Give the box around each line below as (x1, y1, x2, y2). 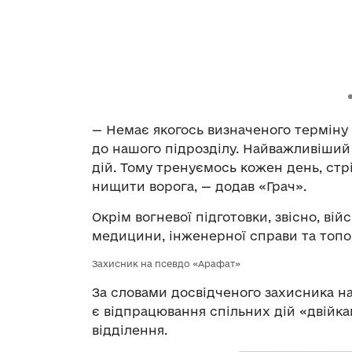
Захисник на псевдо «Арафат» (92, 258, 240, 269)
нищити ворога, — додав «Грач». (92, 179, 306, 194)
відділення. (92, 323, 167, 338)
